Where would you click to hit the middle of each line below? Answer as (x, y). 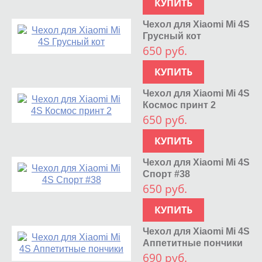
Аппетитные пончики (193, 243)
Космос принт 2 (180, 105)
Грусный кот (172, 36)
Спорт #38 (167, 174)
